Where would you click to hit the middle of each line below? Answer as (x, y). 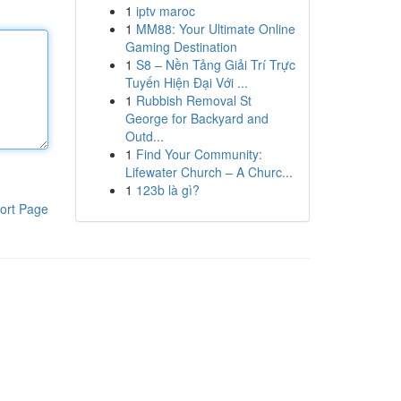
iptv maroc (165, 11)
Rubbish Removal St (193, 100)
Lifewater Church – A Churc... (209, 172)
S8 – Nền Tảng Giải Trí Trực (215, 64)
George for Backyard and (196, 118)
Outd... (144, 136)
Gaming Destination (181, 47)
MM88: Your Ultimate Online (215, 29)
